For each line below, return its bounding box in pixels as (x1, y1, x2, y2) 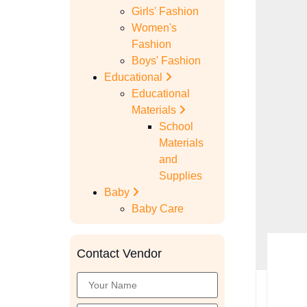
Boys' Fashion (132, 55, 201, 66)
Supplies (159, 170, 202, 182)
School (159, 121, 193, 132)
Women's (132, 22, 177, 34)
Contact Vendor (77, 247, 162, 260)
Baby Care (132, 203, 184, 214)
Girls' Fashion (132, 5, 199, 17)
